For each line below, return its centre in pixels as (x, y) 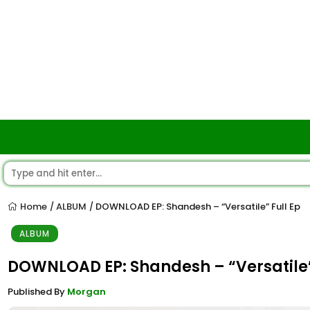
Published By (37, 292)
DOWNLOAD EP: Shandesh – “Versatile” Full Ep (198, 207)
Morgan (86, 292)
